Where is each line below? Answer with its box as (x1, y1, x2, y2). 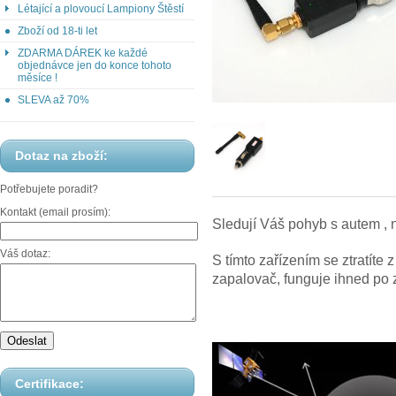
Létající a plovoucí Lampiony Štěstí (18, 3, 184, 16)
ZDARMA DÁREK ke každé (18, 47, 148, 60)
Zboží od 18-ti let (18, 25, 97, 38)
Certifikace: (15, 377, 84, 392)
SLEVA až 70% (18, 94, 89, 107)
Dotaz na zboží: (15, 148, 108, 164)
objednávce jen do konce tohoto (18, 59, 171, 72)
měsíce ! (18, 72, 57, 85)
